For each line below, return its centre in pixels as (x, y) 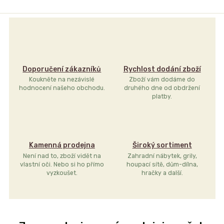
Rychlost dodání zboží (162, 69)
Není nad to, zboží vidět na (62, 156)
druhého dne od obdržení (162, 88)
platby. (162, 97)
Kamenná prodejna (62, 145)
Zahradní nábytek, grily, (162, 156)
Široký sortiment (162, 145)
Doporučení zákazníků (62, 69)
